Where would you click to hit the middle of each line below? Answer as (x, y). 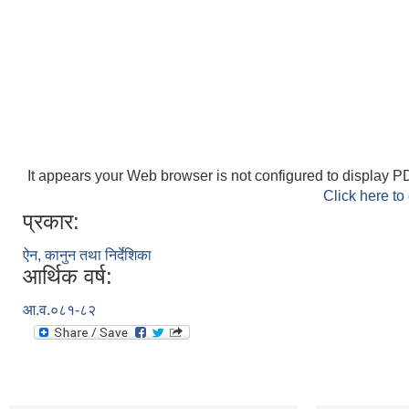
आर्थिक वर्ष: (68, 277)
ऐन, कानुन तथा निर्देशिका (87, 256)
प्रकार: (51, 222)
